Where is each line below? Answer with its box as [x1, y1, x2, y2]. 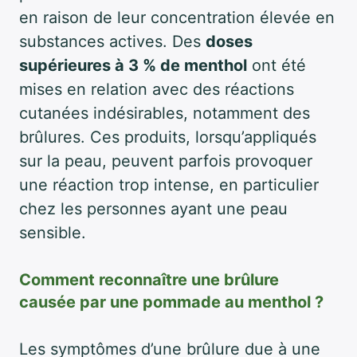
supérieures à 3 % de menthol [19, 55, 247, 75]
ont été [247, 55, 306, 75]
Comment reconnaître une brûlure [19, 269, 279, 289]
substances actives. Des [19, 31, 206, 51]
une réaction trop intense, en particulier [19, 175, 319, 194]
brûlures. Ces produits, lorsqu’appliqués [19, 127, 316, 147]
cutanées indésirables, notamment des [19, 103, 310, 123]
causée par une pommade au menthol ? [19, 292, 324, 312]
